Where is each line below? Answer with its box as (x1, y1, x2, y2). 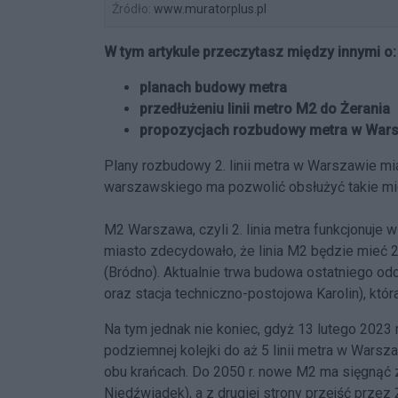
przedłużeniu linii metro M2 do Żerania (139, 100, 390, 118)
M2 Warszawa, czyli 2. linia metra (104, 221, 310, 239)
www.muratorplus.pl (151, 2, 267, 17)
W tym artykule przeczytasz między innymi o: (104, 44, 396, 61)
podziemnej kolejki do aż (104, 342, 261, 360)
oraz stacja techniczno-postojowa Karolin (104, 285, 359, 303)
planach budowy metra (139, 79, 287, 97)
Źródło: (112, 2, 151, 17)
